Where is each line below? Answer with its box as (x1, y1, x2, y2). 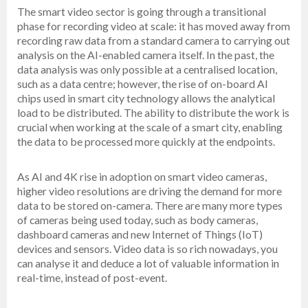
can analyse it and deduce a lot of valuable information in (17, 256, 279, 270)
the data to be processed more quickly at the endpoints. (17, 135, 275, 148)
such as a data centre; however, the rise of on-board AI (17, 77, 268, 91)
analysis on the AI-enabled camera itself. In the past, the (17, 48, 274, 62)
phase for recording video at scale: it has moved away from (17, 19, 290, 33)
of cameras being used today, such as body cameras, (17, 213, 258, 227)
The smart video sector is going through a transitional (17, 5, 266, 19)
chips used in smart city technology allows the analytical (17, 91, 275, 105)
